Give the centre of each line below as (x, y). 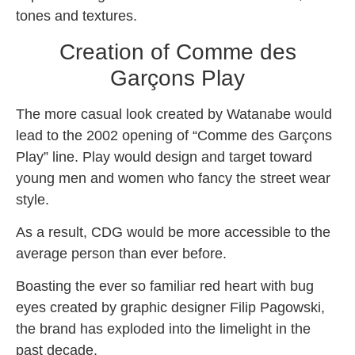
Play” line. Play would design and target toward (164, 157)
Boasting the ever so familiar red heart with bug (165, 286)
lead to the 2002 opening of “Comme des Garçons (174, 135)
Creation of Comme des (177, 52)
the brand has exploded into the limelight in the (163, 329)
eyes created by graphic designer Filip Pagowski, (170, 308)
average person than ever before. (121, 254)
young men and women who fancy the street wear (173, 178)
